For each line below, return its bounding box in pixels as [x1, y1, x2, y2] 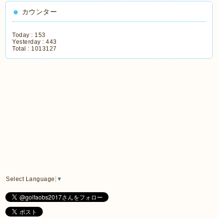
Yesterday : [12, 38, 46, 46]
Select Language [6, 176, 55, 183]
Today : [12, 32, 35, 39]
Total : [12, 45, 32, 53]
